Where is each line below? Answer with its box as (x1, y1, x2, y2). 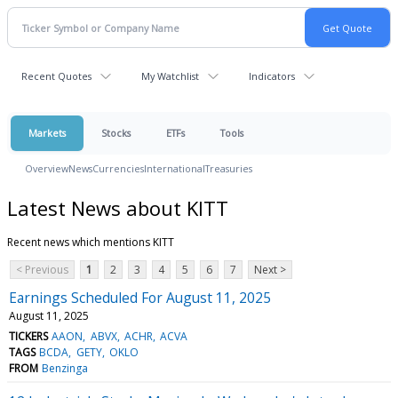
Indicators (249, 69, 295, 83)
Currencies (92, 162, 144, 175)
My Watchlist (141, 69, 199, 83)
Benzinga (42, 360, 89, 376)
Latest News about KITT (7, 194, 228, 221)
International (144, 162, 205, 175)
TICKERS (9, 328, 48, 344)
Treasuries (205, 162, 252, 175)
